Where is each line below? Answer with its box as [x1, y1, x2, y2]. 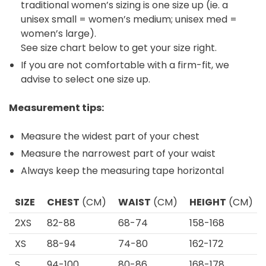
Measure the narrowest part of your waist [21, 147, 216, 161]
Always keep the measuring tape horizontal [21, 164, 224, 178]
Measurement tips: [9, 101, 104, 115]
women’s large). [21, 27, 96, 41]
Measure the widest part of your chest [21, 129, 199, 144]
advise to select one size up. [21, 72, 150, 87]
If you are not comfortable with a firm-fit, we [21, 58, 229, 72]
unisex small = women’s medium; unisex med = [21, 12, 237, 27]
